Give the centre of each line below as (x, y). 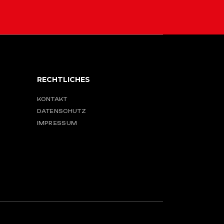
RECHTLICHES (63, 79)
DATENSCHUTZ (61, 111)
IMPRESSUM (57, 123)
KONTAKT (52, 99)
